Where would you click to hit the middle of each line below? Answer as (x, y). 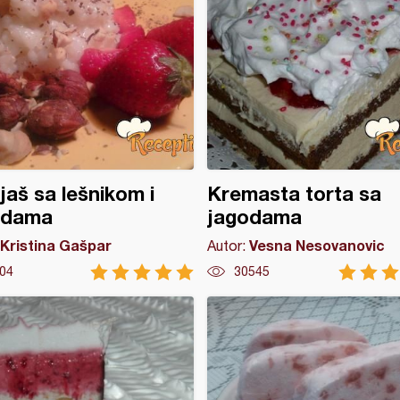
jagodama (254, 217)
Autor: (228, 246)
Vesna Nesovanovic (317, 245)
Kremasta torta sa (294, 194)
